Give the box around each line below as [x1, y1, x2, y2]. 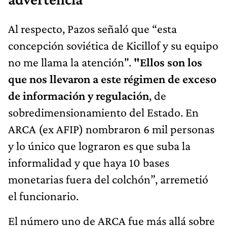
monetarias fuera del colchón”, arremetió [8, 172, 208, 186]
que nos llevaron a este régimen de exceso [8, 72, 216, 86]
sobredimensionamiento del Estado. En [8, 105, 199, 120]
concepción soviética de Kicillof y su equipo [8, 39, 218, 53]
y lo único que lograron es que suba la [8, 139, 191, 153]
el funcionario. [8, 189, 79, 203]
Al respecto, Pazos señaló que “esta [8, 22, 177, 36]
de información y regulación [8, 89, 149, 103]
